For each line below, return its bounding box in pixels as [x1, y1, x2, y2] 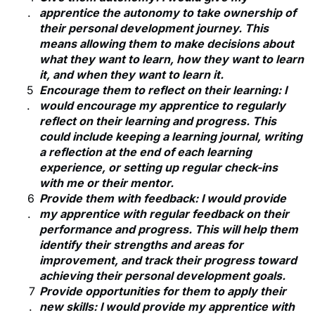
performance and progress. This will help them [39, 222, 298, 237]
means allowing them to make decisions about [39, 37, 294, 51]
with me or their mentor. [39, 176, 174, 191]
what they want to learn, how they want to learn [39, 52, 304, 67]
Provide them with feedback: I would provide [39, 191, 286, 206]
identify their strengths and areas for [39, 238, 243, 252]
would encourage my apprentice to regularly [39, 98, 285, 113]
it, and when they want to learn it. [39, 67, 224, 82]
